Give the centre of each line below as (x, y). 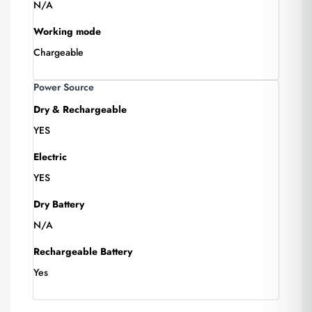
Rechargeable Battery (83, 251)
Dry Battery (59, 204)
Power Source (64, 87)
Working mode (67, 31)
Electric (50, 157)
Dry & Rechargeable (80, 109)
